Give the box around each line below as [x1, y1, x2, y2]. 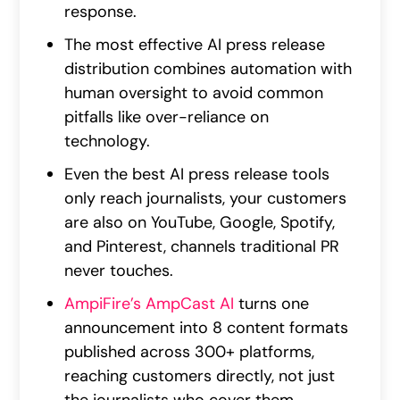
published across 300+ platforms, [64, 341, 315, 363]
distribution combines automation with [64, 58, 353, 80]
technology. [64, 130, 151, 153]
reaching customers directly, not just [64, 365, 336, 387]
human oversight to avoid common [64, 82, 324, 104]
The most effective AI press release [64, 34, 326, 56]
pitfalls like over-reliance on [64, 106, 270, 129]
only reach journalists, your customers [64, 187, 347, 210]
